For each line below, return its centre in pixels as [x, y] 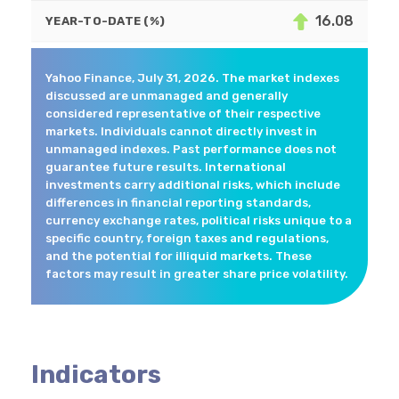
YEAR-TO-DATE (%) [106, 20]
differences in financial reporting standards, [178, 203]
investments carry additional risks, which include [193, 185]
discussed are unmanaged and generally [167, 96]
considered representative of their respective [183, 114]
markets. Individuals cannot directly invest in [181, 132]
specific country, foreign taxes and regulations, [187, 239]
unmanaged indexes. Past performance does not [191, 150]
